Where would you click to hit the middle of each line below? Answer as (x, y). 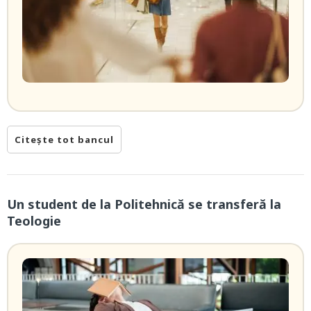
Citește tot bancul (64, 140)
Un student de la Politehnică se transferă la (144, 204)
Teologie (34, 221)
